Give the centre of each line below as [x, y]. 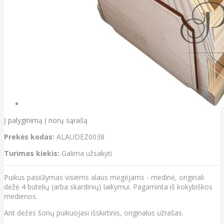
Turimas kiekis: [32, 153]
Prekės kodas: [29, 137]
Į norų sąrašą [66, 120]
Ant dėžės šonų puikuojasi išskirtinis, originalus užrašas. [94, 213]
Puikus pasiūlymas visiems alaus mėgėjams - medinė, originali [104, 177]
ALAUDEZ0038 [80, 137]
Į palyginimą [23, 120]
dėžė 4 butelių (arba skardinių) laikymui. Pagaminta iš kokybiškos [108, 187]
